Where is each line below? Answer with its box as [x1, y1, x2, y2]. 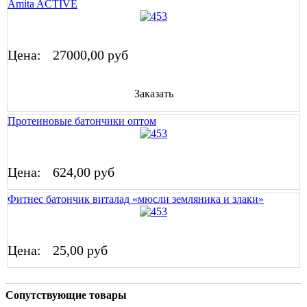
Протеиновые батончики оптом [8, 115, 156, 127]
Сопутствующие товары [5, 289, 127, 302]
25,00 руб [53, 243, 108, 258]
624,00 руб [53, 164, 114, 180]
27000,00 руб [53, 47, 128, 62]
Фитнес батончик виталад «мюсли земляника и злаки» [8, 193, 264, 206]
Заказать [134, 88, 173, 100]
